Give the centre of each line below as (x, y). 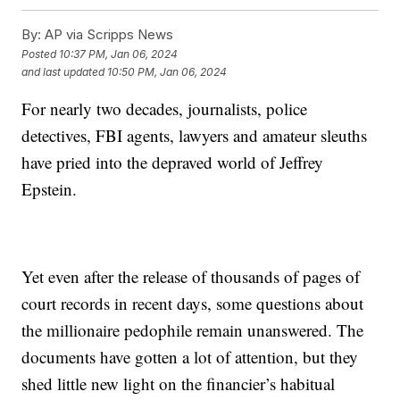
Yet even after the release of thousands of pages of (191, 277)
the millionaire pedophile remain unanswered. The (193, 330)
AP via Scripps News (108, 35)
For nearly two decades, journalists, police (165, 109)
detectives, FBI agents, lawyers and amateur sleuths (195, 136)
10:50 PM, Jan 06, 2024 (167, 71)
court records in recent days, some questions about (193, 304)
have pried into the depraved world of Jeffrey (173, 162)
